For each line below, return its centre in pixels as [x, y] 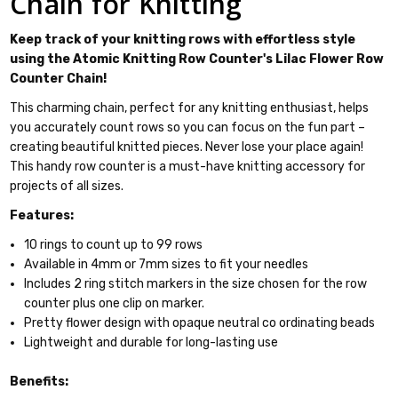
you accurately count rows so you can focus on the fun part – [188, 127]
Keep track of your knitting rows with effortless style [183, 39]
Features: [42, 215]
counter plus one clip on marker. [115, 303]
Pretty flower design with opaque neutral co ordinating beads [200, 322]
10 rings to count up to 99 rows [114, 244]
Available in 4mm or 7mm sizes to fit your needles [167, 264]
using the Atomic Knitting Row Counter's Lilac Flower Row [197, 59]
